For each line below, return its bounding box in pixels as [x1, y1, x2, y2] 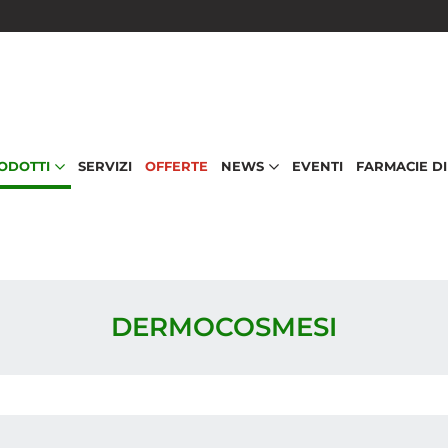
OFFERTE [144, 158, 208, 174]
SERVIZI [77, 158, 132, 174]
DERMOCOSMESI [111, 310, 337, 343]
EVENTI [291, 158, 343, 174]
